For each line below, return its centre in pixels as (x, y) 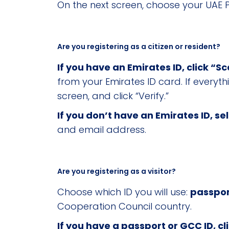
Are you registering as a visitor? (117, 171)
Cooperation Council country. (124, 207)
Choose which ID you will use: (124, 192)
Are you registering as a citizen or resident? (139, 47)
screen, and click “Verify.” (113, 96)
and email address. (102, 130)
